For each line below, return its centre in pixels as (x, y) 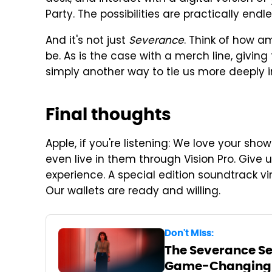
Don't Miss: (189, 233)
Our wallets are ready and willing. (133, 192)
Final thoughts (108, 114)
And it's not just (87, 41)
